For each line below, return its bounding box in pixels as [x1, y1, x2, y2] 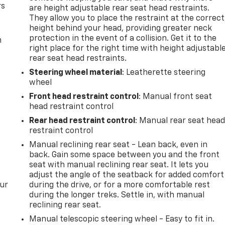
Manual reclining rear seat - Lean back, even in [29, 141, 208, 149]
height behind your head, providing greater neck [29, 24, 212, 33]
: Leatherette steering [122, 68, 206, 77]
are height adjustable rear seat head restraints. [29, 4, 210, 13]
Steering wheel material [29, 68, 123, 77]
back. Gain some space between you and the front [29, 151, 220, 159]
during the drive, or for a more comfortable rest [29, 181, 210, 189]
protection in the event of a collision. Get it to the [29, 34, 217, 43]
